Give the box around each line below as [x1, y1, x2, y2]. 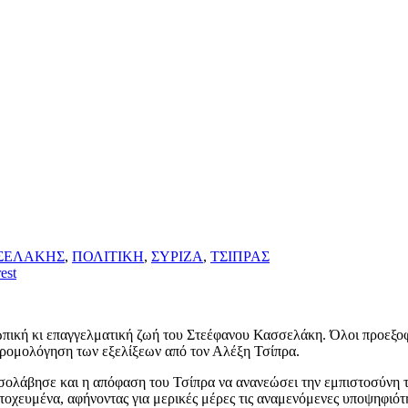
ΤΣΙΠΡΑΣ [210, 249, 270, 265]
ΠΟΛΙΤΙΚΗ [72, 249, 144, 265]
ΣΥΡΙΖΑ [151, 249, 203, 265]
